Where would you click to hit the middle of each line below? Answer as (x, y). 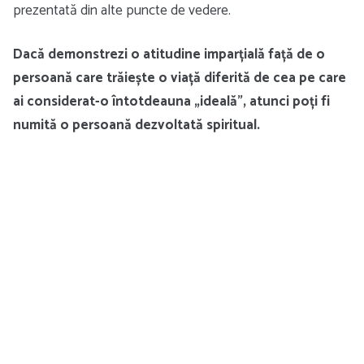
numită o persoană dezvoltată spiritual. (136, 125)
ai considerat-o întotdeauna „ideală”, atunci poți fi (171, 101)
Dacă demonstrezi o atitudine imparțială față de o (169, 54)
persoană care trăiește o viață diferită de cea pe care (180, 78)
